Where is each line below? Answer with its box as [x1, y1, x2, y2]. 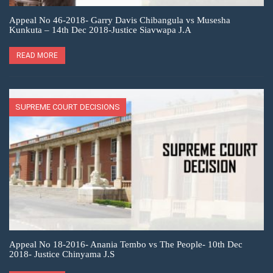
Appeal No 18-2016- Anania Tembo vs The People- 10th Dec [9, 239, 243, 250]
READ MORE [16, 51, 58, 60]
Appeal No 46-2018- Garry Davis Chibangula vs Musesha [9, 15, 230, 25]
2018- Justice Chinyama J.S [9, 249, 115, 260]
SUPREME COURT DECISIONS [15, 102, 120, 112]
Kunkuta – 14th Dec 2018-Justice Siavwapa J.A [9, 24, 191, 35]
